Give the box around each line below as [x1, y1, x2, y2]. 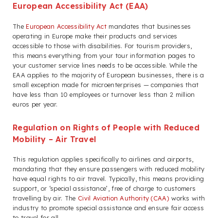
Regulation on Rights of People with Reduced [13, 122, 200, 132]
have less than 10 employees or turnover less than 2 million [13, 90, 195, 98]
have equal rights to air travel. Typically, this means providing [13, 174, 204, 182]
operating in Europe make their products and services [13, 32, 178, 40]
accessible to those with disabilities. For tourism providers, [13, 41, 192, 50]
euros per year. [13, 100, 58, 108]
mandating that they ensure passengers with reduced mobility [13, 164, 205, 173]
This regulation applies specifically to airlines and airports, [13, 155, 194, 163]
